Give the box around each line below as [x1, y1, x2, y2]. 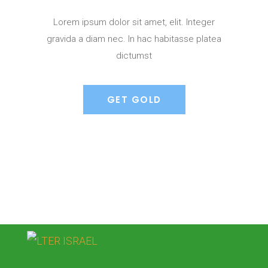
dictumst [116, 50, 152, 61]
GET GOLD [106, 93, 162, 106]
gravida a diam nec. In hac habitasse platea [47, 33, 221, 44]
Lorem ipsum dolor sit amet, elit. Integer [53, 16, 215, 28]
